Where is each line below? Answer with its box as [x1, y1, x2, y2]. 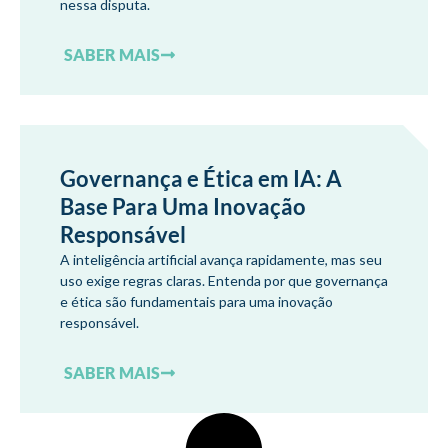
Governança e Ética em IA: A [60, 165, 342, 192]
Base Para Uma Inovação [60, 193, 306, 220]
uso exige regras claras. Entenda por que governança [60, 272, 388, 289]
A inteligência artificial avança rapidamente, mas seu [60, 251, 382, 268]
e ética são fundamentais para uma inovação [60, 293, 333, 310]
